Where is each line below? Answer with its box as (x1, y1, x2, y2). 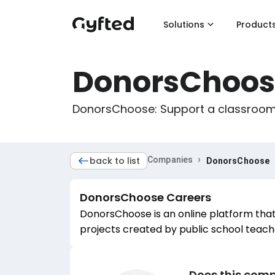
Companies (147, 155, 193, 165)
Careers (164, 190, 211, 205)
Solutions (163, 18, 204, 31)
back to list (90, 155, 140, 167)
